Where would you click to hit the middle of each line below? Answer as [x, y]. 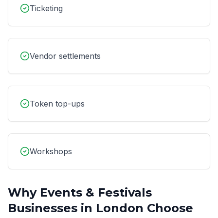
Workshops [51, 151]
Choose [168, 208]
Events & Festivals [96, 192]
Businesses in [52, 208]
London [120, 208]
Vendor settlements [65, 56]
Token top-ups [57, 104]
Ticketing [46, 8]
